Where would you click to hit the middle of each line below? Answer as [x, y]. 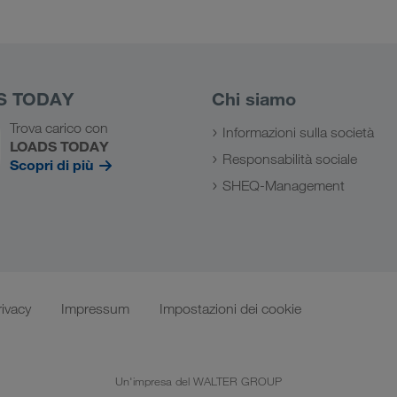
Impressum [95, 308]
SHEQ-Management [284, 185]
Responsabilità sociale [290, 159]
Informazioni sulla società [298, 132]
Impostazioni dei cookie [230, 308]
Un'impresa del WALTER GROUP [198, 381]
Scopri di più [53, 164]
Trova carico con [59, 128]
